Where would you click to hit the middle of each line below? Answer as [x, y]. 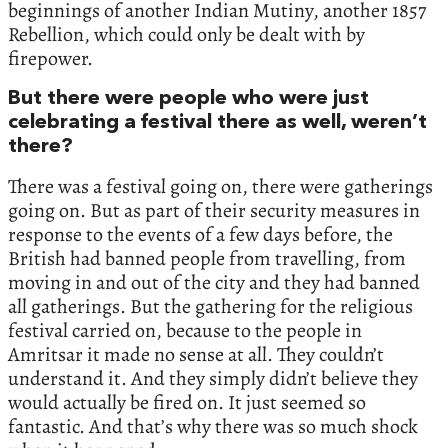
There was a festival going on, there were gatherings [220, 186]
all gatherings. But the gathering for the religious [210, 306]
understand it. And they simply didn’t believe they [213, 378]
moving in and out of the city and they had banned [214, 282]
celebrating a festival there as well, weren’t [217, 122]
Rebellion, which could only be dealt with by [186, 34]
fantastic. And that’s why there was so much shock [213, 426]
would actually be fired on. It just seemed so [187, 402]
